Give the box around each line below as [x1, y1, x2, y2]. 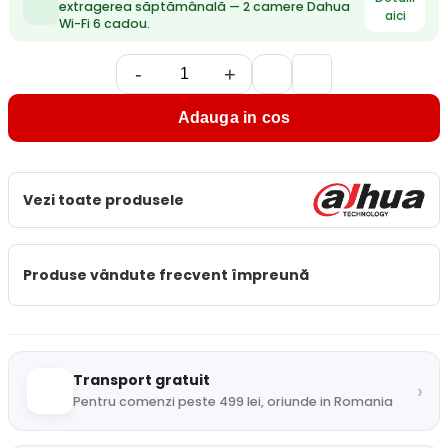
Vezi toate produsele [23, 189, 184, 210]
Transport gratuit [73, 370, 210, 390]
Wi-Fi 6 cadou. [59, 15, 150, 32]
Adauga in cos [177, 109, 291, 126]
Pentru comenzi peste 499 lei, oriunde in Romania [73, 393, 393, 410]
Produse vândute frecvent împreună [23, 264, 309, 285]
